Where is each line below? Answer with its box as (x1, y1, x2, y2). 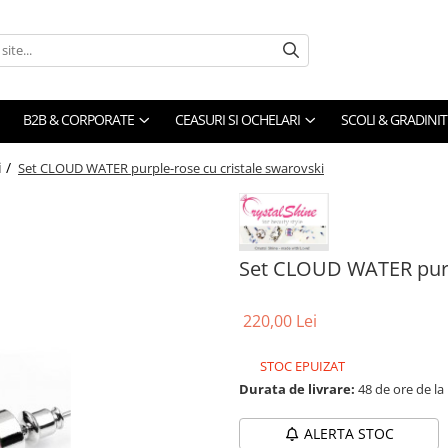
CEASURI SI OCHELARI (175, 110, 300, 129)
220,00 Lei (243, 309, 317, 332)
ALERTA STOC (303, 423, 394, 443)
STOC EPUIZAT (257, 356, 345, 375)
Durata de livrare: (239, 379, 355, 398)
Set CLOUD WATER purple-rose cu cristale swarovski (18, 159, 324, 177)
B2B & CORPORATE (23, 110, 134, 129)
